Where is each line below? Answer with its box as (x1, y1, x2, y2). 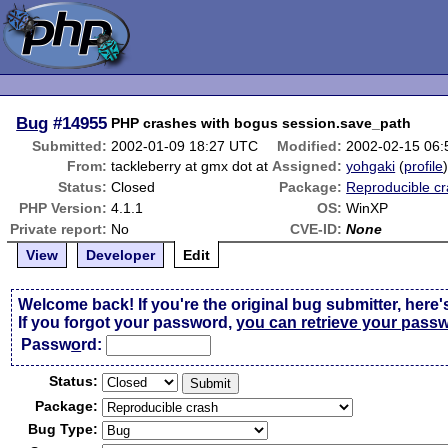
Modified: (277, 138, 343, 154)
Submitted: (32, 138, 108, 154)
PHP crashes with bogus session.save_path (111, 115, 412, 131)
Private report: (10, 221, 108, 237)
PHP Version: (19, 200, 108, 216)
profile (404, 158, 444, 174)
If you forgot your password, (18, 314, 237, 331)
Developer (86, 247, 156, 263)
